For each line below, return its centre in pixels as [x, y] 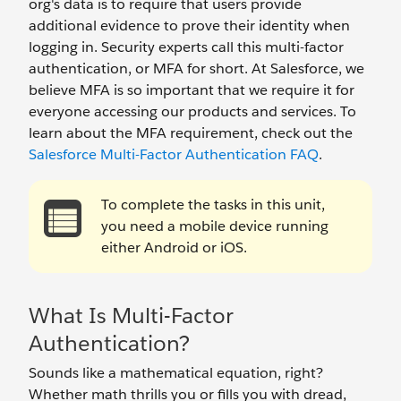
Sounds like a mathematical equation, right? [176, 373]
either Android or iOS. [174, 247]
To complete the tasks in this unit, [213, 205]
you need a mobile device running [215, 226]
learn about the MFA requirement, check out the [191, 133]
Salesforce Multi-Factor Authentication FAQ [174, 154]
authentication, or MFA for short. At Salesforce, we [196, 68]
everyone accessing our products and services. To [192, 111]
